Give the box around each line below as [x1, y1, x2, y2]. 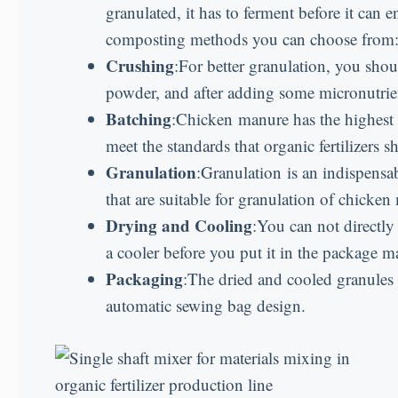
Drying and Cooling [106, 213, 252, 238]
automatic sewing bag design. [106, 294, 306, 317]
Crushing [106, 53, 174, 78]
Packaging [106, 267, 183, 291]
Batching [106, 107, 171, 131]
